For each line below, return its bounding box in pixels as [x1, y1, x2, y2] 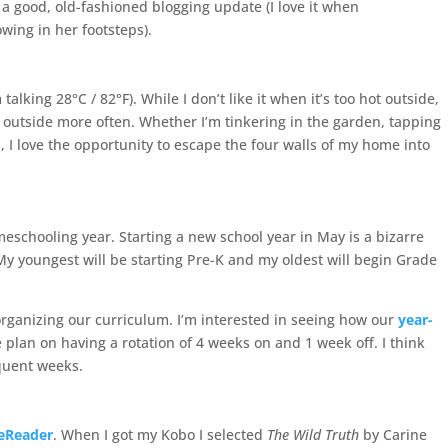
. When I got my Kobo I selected [53, 424, 268, 444]
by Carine [359, 424, 428, 444]
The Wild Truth [267, 424, 360, 444]
